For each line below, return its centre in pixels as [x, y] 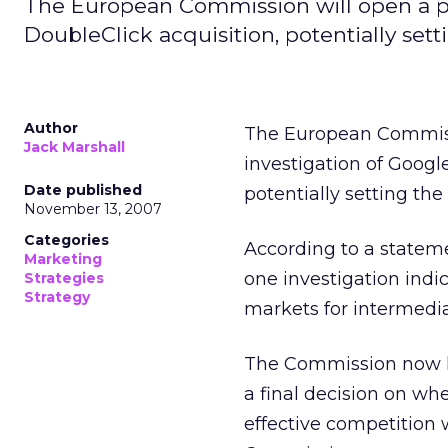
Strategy [57, 297]
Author [51, 128]
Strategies [64, 278]
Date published [83, 190]
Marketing [63, 259]
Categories [66, 240]
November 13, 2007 [93, 209]
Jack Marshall [74, 147]
